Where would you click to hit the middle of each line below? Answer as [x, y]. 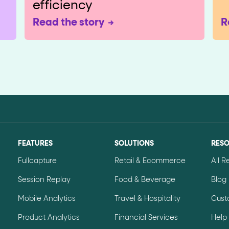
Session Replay [44, 180]
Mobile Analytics [47, 199]
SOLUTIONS [134, 144]
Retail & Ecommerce [150, 161]
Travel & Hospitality [147, 199]
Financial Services [146, 218]
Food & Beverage [145, 180]
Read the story [68, 23]
